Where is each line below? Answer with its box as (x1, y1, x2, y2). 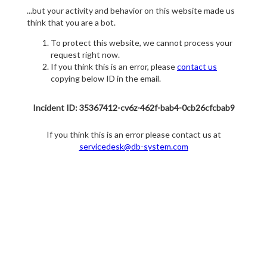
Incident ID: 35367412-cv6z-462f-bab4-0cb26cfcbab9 (32, 103, 235, 113)
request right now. (51, 49, 120, 60)
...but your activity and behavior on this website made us (27, 5, 235, 16)
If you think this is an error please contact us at (46, 129, 221, 140)
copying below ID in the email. (51, 73, 161, 84)
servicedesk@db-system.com (79, 141, 188, 152)
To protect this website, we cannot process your (51, 38, 232, 48)
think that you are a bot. (27, 17, 116, 28)
